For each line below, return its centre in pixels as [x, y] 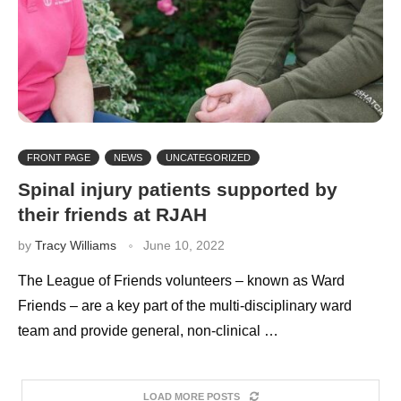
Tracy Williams [76, 245]
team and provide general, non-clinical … [148, 330]
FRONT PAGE [59, 157]
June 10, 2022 [184, 245]
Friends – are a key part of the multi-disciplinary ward [185, 305]
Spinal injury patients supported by [178, 189]
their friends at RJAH [112, 214]
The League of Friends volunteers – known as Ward [181, 280]
